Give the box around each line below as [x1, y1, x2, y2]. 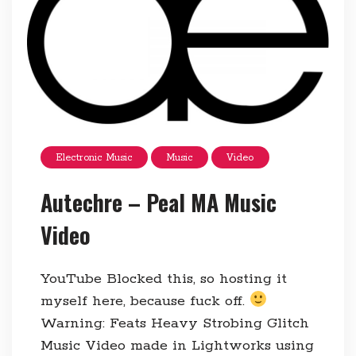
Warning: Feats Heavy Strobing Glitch [40, 315, 309, 333]
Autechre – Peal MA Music [40, 186, 277, 219]
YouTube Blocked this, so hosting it [40, 270, 287, 288]
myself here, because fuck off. [40, 292, 250, 311]
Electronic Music [55, 151, 133, 164]
